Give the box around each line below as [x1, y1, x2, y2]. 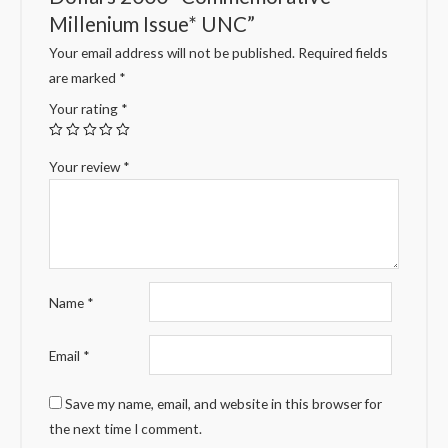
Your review [49, 158, 124, 176]
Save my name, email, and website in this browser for [65, 394, 383, 412]
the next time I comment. [49, 419, 203, 437]
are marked [49, 69, 120, 87]
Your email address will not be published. [49, 44, 296, 62]
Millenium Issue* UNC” [49, 11, 256, 36]
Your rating [49, 100, 122, 118]
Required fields [298, 44, 389, 62]
